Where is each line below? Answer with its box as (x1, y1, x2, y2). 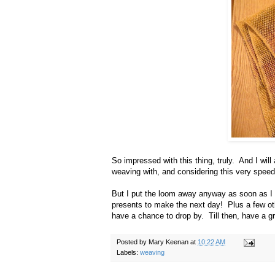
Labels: (117, 249, 140, 257)
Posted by (117, 238, 149, 246)
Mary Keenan (149, 238, 188, 246)
